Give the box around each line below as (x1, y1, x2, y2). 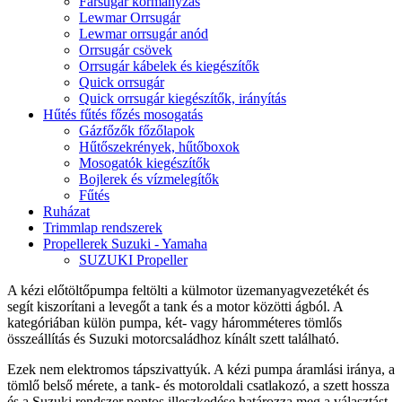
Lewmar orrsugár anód (79, 25, 208, 41)
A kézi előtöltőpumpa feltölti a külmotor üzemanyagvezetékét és (7, 282, 369, 298)
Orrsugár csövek (79, 41, 172, 57)
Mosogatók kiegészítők (79, 154, 210, 170)
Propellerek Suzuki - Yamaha (43, 235, 207, 251)
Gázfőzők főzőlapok (79, 122, 195, 138)
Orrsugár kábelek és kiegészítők (79, 57, 259, 74)
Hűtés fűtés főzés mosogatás (43, 106, 203, 122)
